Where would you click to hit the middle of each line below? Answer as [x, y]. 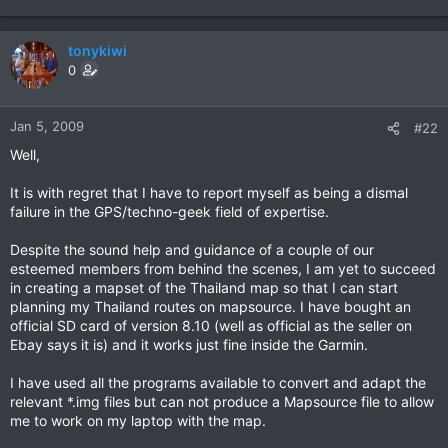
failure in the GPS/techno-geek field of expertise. [169, 211]
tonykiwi [97, 50]
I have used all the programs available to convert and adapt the [218, 382]
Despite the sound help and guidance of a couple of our [192, 249]
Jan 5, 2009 [47, 126]
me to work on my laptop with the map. [138, 420]
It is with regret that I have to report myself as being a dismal [209, 192]
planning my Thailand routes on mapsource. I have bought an [210, 306]
